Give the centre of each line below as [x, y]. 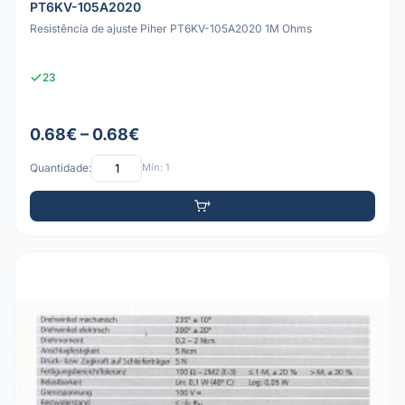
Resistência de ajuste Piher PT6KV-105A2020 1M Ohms [171, 29]
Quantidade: [61, 168]
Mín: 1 [155, 168]
